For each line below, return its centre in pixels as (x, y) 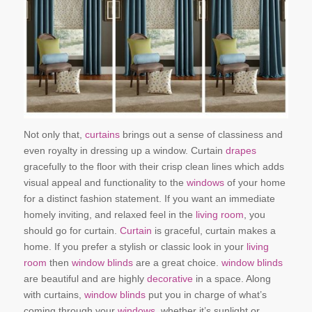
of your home (256, 182)
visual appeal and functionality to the (103, 182)
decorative (171, 278)
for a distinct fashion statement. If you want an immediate (149, 198)
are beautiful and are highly (85, 278)
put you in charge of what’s (206, 294)
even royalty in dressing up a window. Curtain (124, 150)
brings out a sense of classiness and (201, 134)
